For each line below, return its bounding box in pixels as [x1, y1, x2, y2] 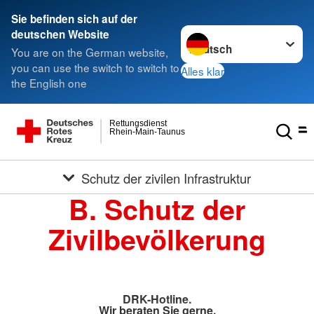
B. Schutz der [69, 189, 245, 228]
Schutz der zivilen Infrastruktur [81, 168, 252, 187]
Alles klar [181, 62, 225, 78]
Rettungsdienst [109, 118, 168, 128]
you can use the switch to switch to [11, 60, 179, 76]
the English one [11, 75, 87, 91]
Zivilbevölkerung [48, 219, 266, 259]
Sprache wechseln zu [180, 25, 286, 41]
